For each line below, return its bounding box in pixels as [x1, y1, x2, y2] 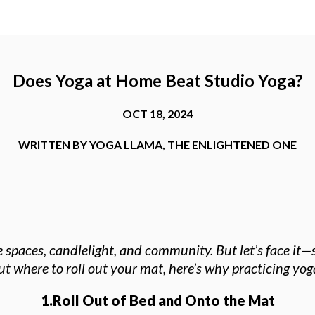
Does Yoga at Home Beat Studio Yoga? [12, 70, 303, 91]
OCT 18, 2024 [122, 107, 193, 120]
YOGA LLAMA [89, 138, 162, 151]
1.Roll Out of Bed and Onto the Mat [40, 292, 275, 309]
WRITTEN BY [18, 138, 89, 151]
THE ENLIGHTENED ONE [167, 138, 297, 151]
